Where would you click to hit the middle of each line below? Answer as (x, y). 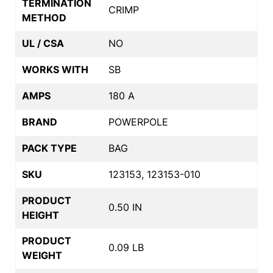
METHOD (44, 17)
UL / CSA (43, 43)
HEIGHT (41, 215)
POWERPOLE (138, 122)
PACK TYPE (49, 148)
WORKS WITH (55, 69)
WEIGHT (42, 255)
